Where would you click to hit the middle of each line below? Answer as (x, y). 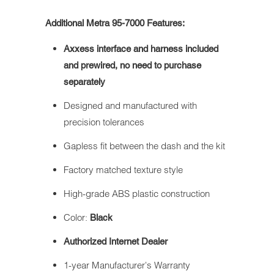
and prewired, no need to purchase (132, 65)
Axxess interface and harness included (141, 49)
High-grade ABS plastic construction (137, 194)
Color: (77, 218)
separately (84, 82)
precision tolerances (104, 122)
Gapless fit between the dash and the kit (144, 146)
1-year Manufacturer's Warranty (127, 265)
